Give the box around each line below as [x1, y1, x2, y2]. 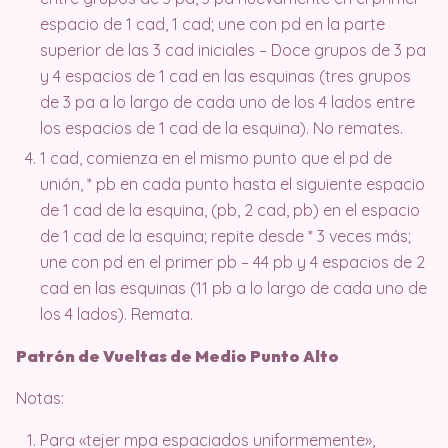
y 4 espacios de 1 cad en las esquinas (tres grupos [40, 65, 411, 86]
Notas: [16, 387, 64, 408]
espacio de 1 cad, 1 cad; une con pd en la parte [40, 13, 385, 34]
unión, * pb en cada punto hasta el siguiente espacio [40, 173, 425, 194]
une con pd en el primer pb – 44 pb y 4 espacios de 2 [40, 251, 425, 272]
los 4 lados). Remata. [40, 303, 193, 324]
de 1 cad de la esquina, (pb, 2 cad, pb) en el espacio [40, 199, 420, 220]
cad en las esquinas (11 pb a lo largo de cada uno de [40, 277, 427, 298]
